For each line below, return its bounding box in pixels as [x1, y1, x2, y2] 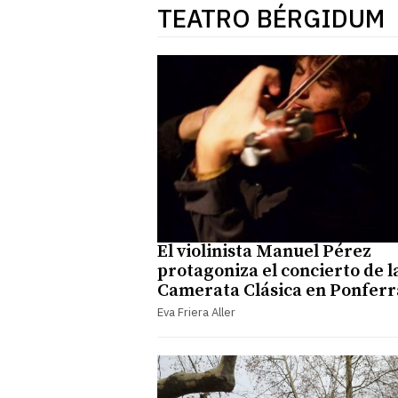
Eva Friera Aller [157, 304, 235, 320]
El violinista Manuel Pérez [157, 240, 371, 263]
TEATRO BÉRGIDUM [157, 2, 385, 35]
